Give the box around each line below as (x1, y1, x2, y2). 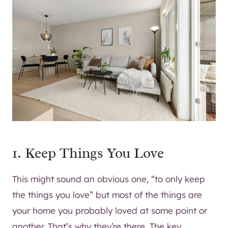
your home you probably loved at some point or (12, 205, 207, 216)
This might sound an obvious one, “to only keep (12, 173, 205, 184)
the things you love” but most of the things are (12, 189, 202, 200)
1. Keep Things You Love (12, 144, 164, 162)
